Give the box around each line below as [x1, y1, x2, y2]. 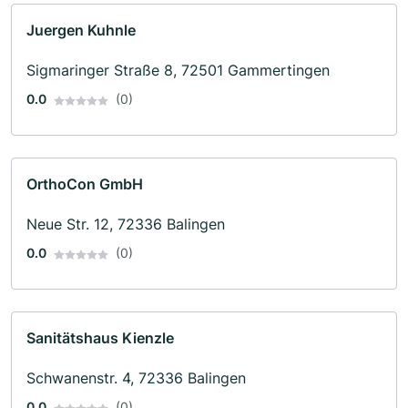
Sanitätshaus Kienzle [26, 329, 174, 348]
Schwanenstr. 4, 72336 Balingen [26, 369, 246, 388]
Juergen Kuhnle [26, 21, 136, 40]
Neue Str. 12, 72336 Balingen [26, 215, 225, 234]
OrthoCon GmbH [26, 175, 143, 194]
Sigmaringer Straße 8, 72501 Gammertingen [26, 61, 330, 80]
